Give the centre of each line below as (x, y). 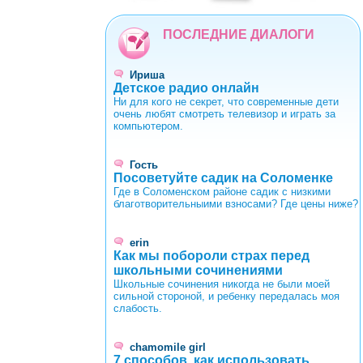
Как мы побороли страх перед (211, 255)
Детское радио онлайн (186, 88)
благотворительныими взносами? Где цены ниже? (236, 203)
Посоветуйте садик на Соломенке (223, 177)
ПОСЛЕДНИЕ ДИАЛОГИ (239, 34)
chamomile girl (168, 347)
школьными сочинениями (198, 270)
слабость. (138, 308)
